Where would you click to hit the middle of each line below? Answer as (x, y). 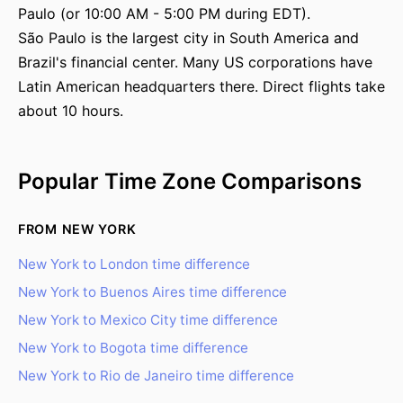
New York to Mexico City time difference (148, 320)
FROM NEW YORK (77, 229)
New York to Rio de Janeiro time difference (156, 376)
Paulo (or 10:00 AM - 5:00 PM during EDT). (164, 13)
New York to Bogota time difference (133, 348)
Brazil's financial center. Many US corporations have (195, 62)
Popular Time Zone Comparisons (190, 181)
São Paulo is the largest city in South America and (188, 38)
